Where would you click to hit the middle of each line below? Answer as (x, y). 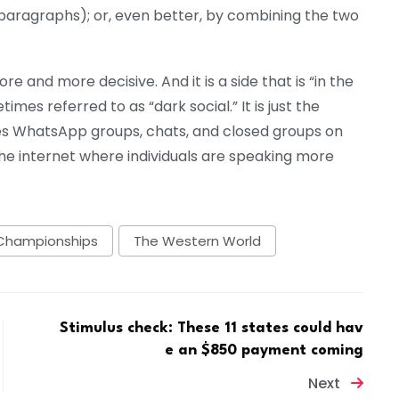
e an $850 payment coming (265, 350)
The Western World (197, 241)
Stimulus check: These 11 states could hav (212, 328)
